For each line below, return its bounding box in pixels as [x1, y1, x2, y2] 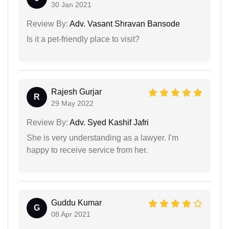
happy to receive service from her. [27, 146, 148, 155]
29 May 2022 [51, 99, 94, 108]
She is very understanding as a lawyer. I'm [27, 133, 178, 143]
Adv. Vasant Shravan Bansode [68, 19, 180, 29]
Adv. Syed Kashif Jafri [68, 118, 149, 127]
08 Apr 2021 [51, 210, 90, 219]
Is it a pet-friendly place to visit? [27, 35, 140, 44]
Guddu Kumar [51, 198, 102, 208]
